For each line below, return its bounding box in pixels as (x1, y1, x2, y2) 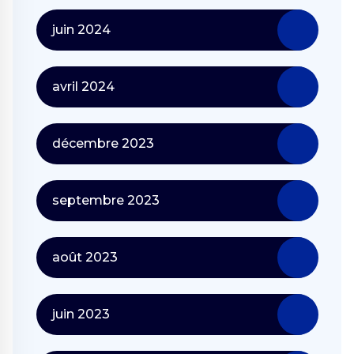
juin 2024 (52, 21, 111, 37)
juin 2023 (52, 306, 110, 322)
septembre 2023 (52, 192, 160, 208)
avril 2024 (52, 78, 115, 94)
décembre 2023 (52, 135, 154, 151)
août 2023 (52, 249, 118, 265)
